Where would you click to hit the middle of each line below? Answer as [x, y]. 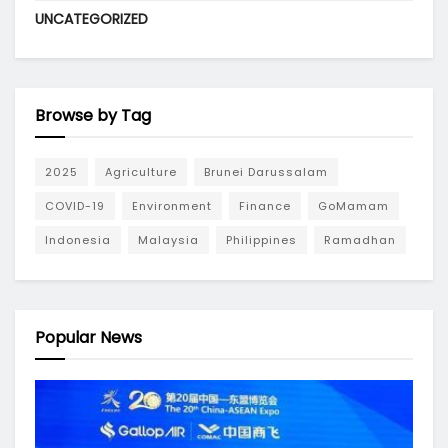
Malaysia [168, 240]
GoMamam [353, 206]
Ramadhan [360, 240]
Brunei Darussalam [266, 172]
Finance [265, 206]
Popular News [88, 337]
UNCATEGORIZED [91, 19]
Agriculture [141, 172]
